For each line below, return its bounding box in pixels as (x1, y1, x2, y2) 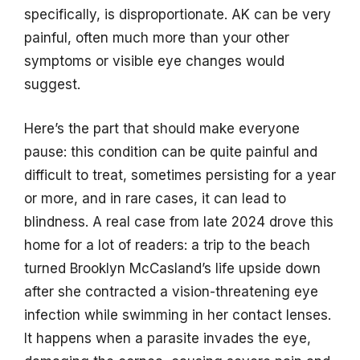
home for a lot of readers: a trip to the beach (24, 236, 310, 253)
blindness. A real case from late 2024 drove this (24, 213, 333, 230)
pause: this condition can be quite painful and (24, 143, 317, 160)
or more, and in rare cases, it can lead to (24, 190, 286, 207)
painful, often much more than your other (24, 30, 289, 47)
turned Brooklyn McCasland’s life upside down (24, 260, 321, 276)
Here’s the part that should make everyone (24, 120, 300, 137)
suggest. (24, 76, 80, 93)
